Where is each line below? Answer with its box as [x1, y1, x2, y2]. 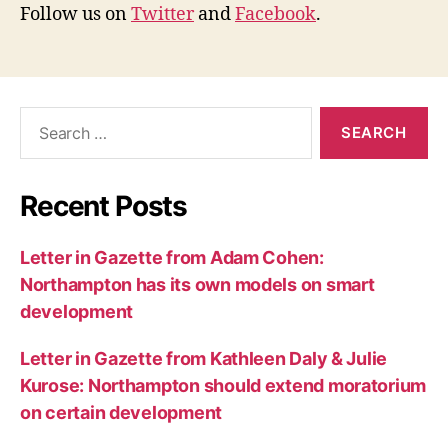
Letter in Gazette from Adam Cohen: [20, 246, 324, 268]
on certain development [20, 401, 223, 423]
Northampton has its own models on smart [20, 273, 375, 295]
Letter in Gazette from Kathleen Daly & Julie [20, 347, 388, 369]
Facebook [235, 2, 316, 26]
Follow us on [20, 2, 131, 26]
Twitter [131, 2, 194, 26]
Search [11, 105, 69, 127]
